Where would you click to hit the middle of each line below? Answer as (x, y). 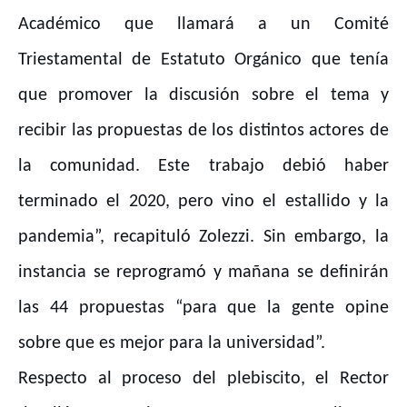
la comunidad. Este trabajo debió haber (203, 167)
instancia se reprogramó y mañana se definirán (203, 273)
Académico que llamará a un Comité (203, 25)
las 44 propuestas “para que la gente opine (203, 308)
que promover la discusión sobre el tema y (203, 96)
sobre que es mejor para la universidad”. (176, 344)
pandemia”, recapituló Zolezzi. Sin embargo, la (203, 238)
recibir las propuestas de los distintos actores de (203, 131)
